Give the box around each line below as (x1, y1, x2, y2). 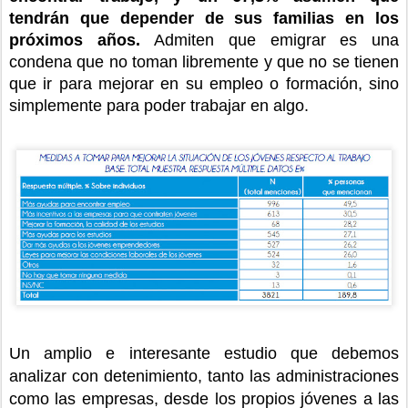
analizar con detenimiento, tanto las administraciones (9, 366, 399, 385)
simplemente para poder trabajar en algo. (9, 97, 309, 116)
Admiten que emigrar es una (154, 31, 400, 50)
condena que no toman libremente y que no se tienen (9, 53, 399, 72)
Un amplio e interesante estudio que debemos (9, 343, 399, 362)
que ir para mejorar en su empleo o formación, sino (9, 75, 399, 94)
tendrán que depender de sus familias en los (9, 9, 399, 28)
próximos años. (9, 31, 155, 50)
